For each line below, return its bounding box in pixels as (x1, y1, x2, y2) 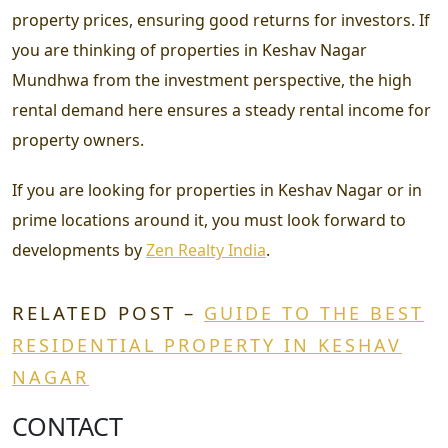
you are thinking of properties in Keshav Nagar (12, 38, 367, 61)
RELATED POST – (12, 299, 204, 325)
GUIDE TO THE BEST (204, 300, 424, 325)
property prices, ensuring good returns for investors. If (12, 8, 430, 31)
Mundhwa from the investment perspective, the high (12, 68, 412, 91)
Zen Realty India (146, 238, 266, 261)
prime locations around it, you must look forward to (12, 208, 406, 231)
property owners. (12, 128, 144, 151)
